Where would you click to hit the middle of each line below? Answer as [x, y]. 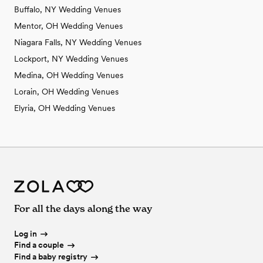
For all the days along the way [83, 208]
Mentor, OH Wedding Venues [68, 26]
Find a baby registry [51, 257]
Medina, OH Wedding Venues [69, 75]
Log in [26, 234]
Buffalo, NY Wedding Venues [68, 10]
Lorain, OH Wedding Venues [66, 92]
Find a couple [39, 245]
